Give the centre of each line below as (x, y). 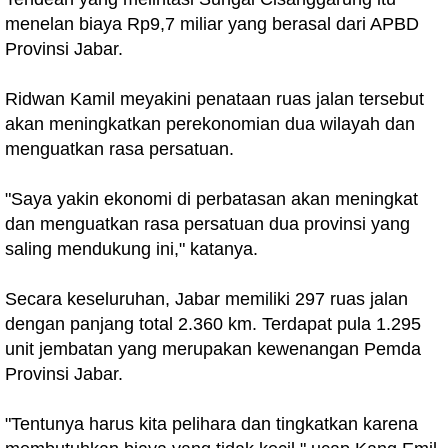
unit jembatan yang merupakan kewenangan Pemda (213, 349)
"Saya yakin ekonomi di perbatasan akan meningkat (211, 199)
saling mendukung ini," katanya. (131, 249)
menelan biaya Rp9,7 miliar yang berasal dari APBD (212, 24)
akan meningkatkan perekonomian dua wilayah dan (210, 124)
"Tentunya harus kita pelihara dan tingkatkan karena (211, 424)
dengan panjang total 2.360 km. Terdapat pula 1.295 (213, 324)
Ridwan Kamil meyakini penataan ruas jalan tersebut (214, 99)
